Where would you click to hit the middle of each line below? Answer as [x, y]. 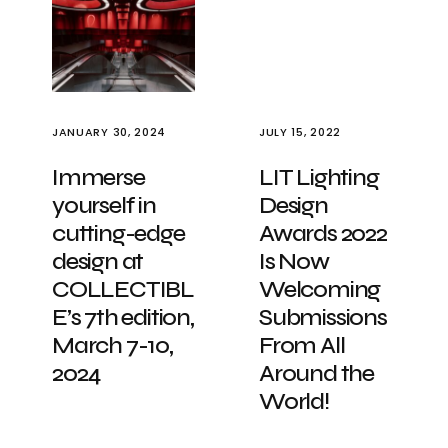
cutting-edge [118, 233]
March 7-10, [112, 345]
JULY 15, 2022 [300, 132]
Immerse [98, 177]
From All [302, 345]
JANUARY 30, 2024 [109, 132]
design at [98, 261]
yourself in [104, 205]
